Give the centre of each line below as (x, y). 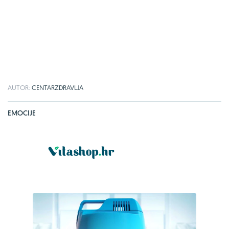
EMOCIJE (22, 113)
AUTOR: (20, 87)
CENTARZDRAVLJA (58, 87)
